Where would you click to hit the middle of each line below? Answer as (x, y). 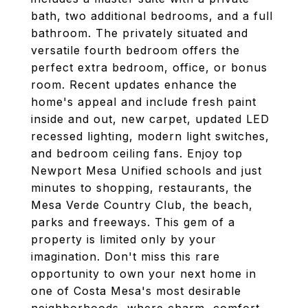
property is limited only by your (124, 239)
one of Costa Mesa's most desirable (136, 291)
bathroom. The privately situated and (140, 33)
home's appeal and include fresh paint (144, 102)
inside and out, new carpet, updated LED (150, 119)
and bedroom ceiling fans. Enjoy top (137, 153)
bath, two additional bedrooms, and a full (152, 16)
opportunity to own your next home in (144, 274)
